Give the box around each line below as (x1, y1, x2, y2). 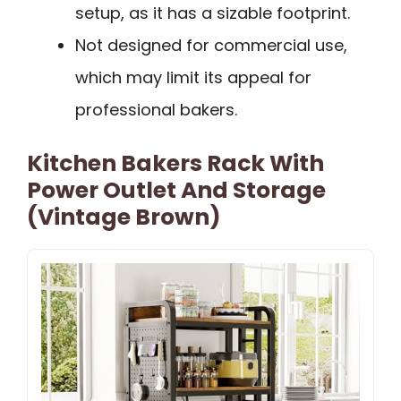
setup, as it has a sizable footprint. (75, 2, 350, 25)
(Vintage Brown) (27, 201, 221, 234)
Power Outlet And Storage (27, 175, 326, 207)
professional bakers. (75, 98, 237, 122)
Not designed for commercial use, (75, 34, 347, 57)
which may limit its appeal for (75, 66, 311, 90)
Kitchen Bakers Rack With (27, 148, 324, 180)
